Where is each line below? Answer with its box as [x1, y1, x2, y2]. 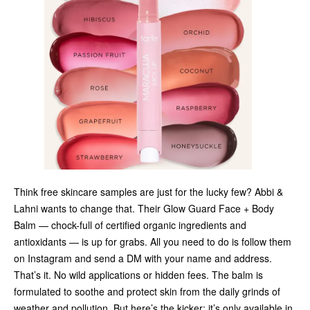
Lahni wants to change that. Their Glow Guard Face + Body [14, 201, 274, 215]
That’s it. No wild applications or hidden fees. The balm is [14, 267, 263, 282]
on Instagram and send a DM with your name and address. [14, 250, 272, 265]
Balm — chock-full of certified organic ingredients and [14, 217, 246, 232]
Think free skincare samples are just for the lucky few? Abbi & [14, 184, 283, 199]
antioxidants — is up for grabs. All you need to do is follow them [14, 234, 291, 248]
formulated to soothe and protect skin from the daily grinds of [14, 284, 280, 298]
